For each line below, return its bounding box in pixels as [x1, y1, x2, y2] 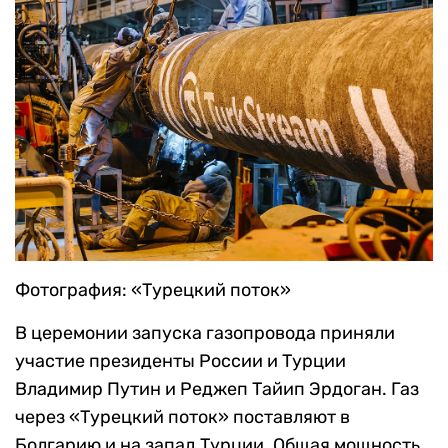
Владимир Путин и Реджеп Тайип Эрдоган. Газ [15, 378, 419, 401]
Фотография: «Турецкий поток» [15, 279, 291, 302]
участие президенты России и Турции [15, 350, 346, 373]
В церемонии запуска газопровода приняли [15, 322, 395, 345]
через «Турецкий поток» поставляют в [15, 406, 350, 429]
